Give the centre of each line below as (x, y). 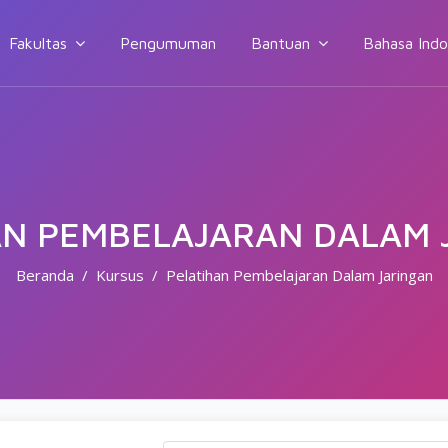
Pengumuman (168, 43)
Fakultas (38, 43)
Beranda (44, 275)
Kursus (119, 275)
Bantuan (281, 43)
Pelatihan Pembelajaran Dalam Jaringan (299, 275)
